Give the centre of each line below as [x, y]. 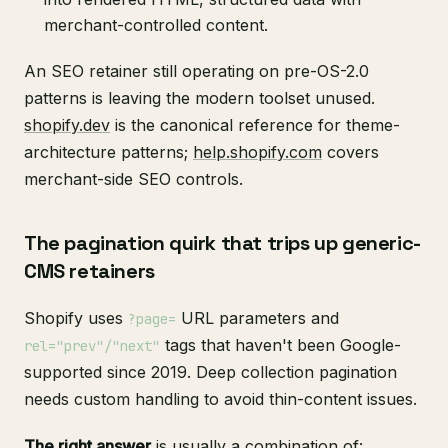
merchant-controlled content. [156, 25]
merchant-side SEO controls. [133, 179]
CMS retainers [89, 271]
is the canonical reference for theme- [255, 125]
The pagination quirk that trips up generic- [222, 243]
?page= [152, 319]
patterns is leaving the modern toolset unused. [199, 98]
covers [350, 152]
